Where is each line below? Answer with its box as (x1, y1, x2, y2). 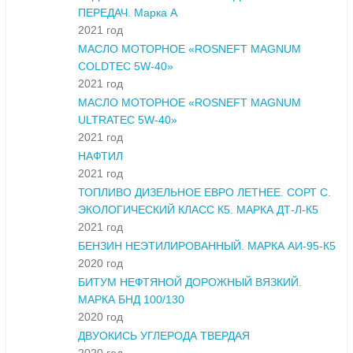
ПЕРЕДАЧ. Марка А (78, 6, 177, 20)
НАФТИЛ (78, 150, 123, 163)
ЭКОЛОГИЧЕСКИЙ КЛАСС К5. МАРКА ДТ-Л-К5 (78, 203, 318, 217)
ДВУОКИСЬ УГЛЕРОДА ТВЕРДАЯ (78, 329, 250, 343)
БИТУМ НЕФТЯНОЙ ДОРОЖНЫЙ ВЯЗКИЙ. (78, 276, 302, 289)
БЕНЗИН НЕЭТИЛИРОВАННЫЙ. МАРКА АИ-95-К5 (78, 240, 336, 253)
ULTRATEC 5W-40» (78, 113, 177, 127)
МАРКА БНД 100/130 (78, 293, 184, 307)
